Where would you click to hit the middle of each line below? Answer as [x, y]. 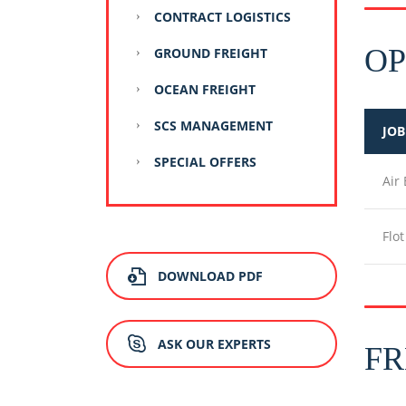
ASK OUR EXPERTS [214, 343]
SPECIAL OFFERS [205, 162]
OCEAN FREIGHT [205, 90]
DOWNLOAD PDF [210, 276]
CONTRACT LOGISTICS [222, 17]
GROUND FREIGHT [211, 53]
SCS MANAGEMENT [213, 126]
